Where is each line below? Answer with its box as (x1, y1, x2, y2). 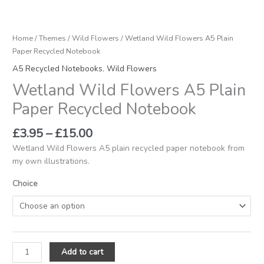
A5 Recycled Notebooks (12, 63, 103, 75)
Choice (12, 178, 38, 190)
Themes (39, 32, 67, 43)
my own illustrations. (12, 155, 90, 167)
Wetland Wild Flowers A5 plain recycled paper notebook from (12, 142, 245, 154)
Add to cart (61, 246, 104, 258)
